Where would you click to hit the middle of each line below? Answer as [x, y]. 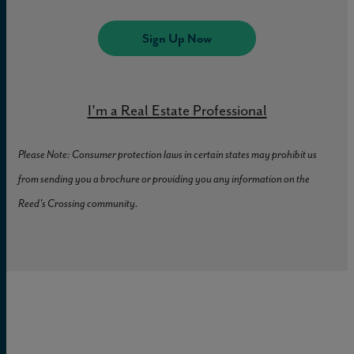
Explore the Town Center [128, 86]
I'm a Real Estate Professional [177, 110]
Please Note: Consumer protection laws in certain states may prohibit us [168, 154]
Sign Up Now [177, 38]
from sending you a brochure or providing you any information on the [164, 179]
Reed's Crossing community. [78, 203]
